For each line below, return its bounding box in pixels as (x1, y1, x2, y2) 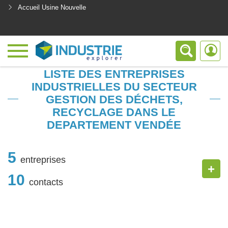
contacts (29, 177, 63, 187)
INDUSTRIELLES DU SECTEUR (31, 80, 197, 93)
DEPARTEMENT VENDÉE (47, 119, 181, 131)
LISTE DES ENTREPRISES (43, 68, 185, 80)
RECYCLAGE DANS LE (52, 106, 176, 119)
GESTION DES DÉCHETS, (45, 93, 183, 106)
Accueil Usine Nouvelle (18, 4, 86, 11)
